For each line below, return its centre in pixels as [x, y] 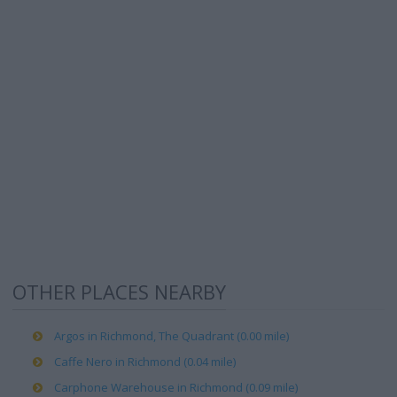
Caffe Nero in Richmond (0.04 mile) [145, 362]
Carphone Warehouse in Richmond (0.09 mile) [176, 387]
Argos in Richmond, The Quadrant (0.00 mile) [171, 336]
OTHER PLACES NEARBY [119, 292]
